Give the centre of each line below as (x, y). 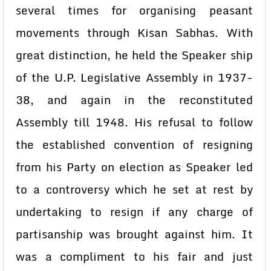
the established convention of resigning (134, 145)
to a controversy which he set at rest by (134, 189)
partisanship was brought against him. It (134, 234)
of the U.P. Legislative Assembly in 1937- (134, 77)
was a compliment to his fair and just (134, 256)
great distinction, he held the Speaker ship (134, 55)
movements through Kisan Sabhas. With (134, 33)
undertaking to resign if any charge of (134, 212)
